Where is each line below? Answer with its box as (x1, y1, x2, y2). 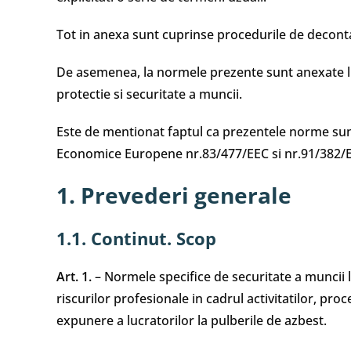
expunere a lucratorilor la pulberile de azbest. (56, 312, 327, 329)
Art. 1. (56, 268, 92, 285)
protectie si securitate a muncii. (56, 85, 242, 103)
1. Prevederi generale (56, 180, 291, 210)
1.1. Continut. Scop (56, 226, 216, 250)
